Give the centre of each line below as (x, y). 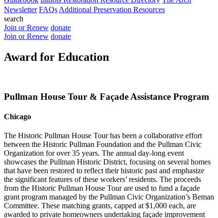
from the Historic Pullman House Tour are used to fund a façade (102, 188)
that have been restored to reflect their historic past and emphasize (104, 171)
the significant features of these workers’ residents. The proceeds (102, 180)
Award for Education (56, 57)
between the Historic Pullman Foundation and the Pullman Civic (103, 145)
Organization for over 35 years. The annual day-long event (94, 153)
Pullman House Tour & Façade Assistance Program (107, 96)
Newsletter (20, 9)
